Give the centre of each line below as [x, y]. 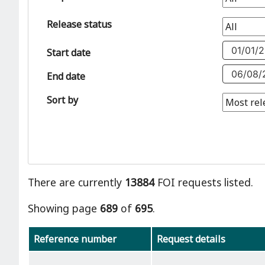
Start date [69, 52]
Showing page [64, 208]
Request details [191, 239]
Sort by [62, 100]
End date [66, 76]
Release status [79, 24]
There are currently [76, 182]
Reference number [75, 239]
